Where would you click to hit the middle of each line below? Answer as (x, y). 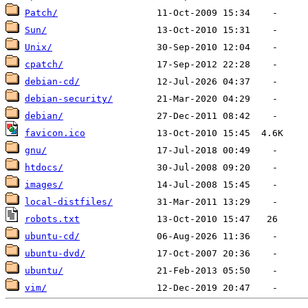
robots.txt (52, 219)
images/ (44, 185)
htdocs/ (44, 167)
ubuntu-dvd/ (55, 253)
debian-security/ (69, 99)
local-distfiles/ (69, 202)
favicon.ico (55, 133)
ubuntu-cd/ (52, 236)
